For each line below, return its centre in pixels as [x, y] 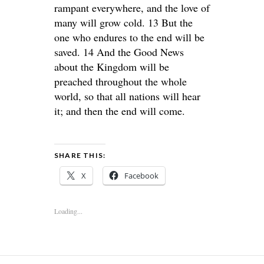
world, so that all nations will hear [127, 96]
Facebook [141, 176]
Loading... [68, 211]
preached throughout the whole [121, 81]
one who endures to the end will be [129, 37]
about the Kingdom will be [112, 67]
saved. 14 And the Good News [119, 52]
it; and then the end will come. [120, 111]
